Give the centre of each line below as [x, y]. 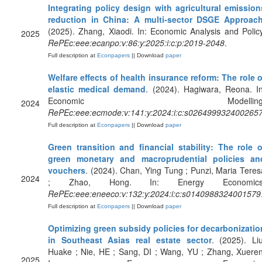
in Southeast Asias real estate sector [130, 240]
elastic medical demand [97, 89]
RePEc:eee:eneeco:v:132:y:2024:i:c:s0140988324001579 [154, 194]
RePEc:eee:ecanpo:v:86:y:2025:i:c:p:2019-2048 [136, 43]
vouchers [67, 170]
